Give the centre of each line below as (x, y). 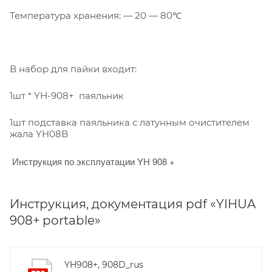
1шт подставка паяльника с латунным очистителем (130, 122)
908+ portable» (55, 220)
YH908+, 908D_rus (104, 264)
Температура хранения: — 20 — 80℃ (96, 15)
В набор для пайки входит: (73, 69)
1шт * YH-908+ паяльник (67, 95)
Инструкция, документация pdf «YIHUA (133, 204)
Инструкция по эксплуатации (75, 161)
